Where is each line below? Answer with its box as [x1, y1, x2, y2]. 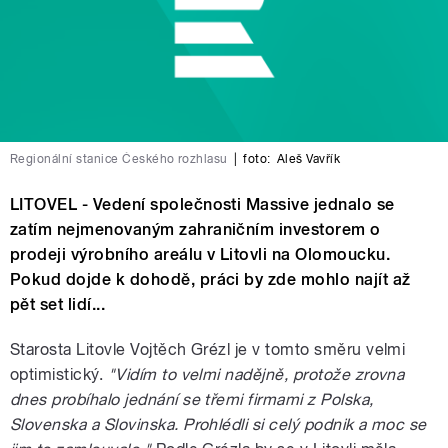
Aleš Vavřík [276, 152, 340, 167]
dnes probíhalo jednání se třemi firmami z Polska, [10, 390, 374, 410]
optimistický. [10, 365, 108, 385]
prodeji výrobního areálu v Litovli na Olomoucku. [10, 245, 391, 265]
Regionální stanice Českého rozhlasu [10, 152, 228, 167]
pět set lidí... [10, 295, 106, 315]
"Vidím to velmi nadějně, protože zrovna [107, 365, 405, 385]
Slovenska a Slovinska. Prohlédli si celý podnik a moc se [10, 415, 427, 435]
